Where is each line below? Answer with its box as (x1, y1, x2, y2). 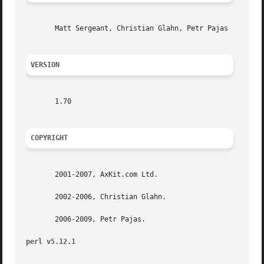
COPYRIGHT (31, 134, 68, 143)
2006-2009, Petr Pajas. (26, 215, 146, 224)
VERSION (31, 61, 60, 70)
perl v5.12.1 (26, 237, 76, 246)
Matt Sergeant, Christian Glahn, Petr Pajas (26, 24, 229, 33)
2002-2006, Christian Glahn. (26, 193, 167, 202)
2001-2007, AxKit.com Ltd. (26, 170, 159, 179)
